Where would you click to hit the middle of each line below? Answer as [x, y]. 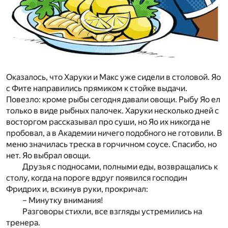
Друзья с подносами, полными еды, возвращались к [120, 167]
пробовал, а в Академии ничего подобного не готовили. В [114, 133]
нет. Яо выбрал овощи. [48, 156]
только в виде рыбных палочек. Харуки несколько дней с [112, 111]
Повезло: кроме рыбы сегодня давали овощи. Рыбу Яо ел [113, 100]
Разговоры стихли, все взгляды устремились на [112, 212]
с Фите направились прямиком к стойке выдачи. [97, 89]
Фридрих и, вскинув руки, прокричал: [77, 189]
